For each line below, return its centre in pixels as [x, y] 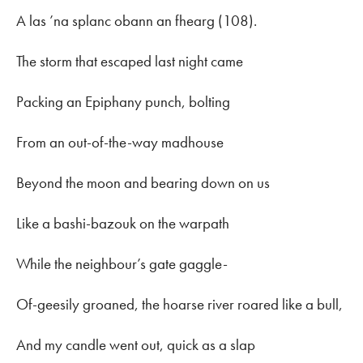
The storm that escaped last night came [130, 62]
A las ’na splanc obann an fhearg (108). [137, 21]
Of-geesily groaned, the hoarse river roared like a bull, [179, 305]
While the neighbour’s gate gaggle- [122, 264]
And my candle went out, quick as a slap [136, 345]
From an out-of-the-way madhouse [120, 143]
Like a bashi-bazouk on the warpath [123, 224]
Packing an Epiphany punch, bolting [123, 102]
